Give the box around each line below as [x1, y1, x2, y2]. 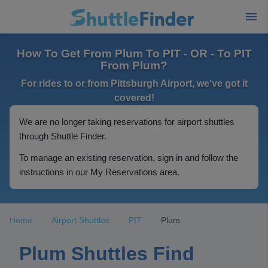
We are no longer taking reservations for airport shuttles [19, 117, 234, 127]
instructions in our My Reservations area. [19, 167, 179, 177]
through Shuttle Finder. [19, 131, 106, 141]
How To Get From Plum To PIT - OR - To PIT [16, 47, 252, 60]
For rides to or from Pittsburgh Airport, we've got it [20, 78, 248, 89]
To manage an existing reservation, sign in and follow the [19, 153, 238, 163]
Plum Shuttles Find [19, 243, 194, 264]
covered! [114, 93, 154, 103]
